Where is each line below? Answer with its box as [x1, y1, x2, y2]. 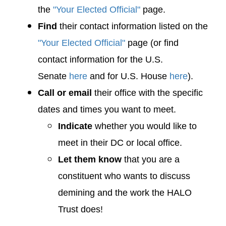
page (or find [128, 38, 179, 48]
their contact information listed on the [57, 21, 208, 31]
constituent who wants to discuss [58, 171, 190, 181]
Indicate [58, 121, 95, 131]
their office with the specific [94, 88, 203, 98]
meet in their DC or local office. [58, 138, 182, 148]
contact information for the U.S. [38, 54, 163, 65]
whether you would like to [95, 121, 197, 131]
